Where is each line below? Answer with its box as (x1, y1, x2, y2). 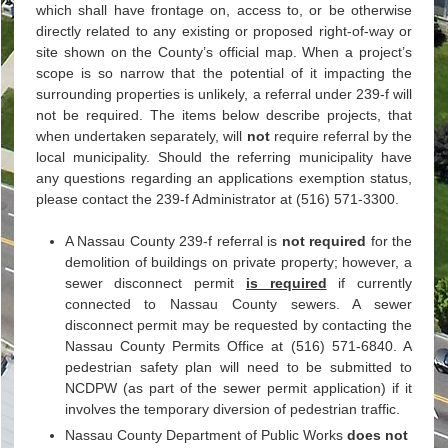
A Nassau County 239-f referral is (64, 232, 282, 249)
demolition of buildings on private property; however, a (64, 253, 413, 270)
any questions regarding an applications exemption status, (35, 170, 413, 187)
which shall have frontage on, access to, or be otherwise (35, 2, 413, 19)
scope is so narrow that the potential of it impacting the (35, 65, 413, 82)
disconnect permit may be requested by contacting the (64, 316, 413, 333)
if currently (326, 274, 413, 291)
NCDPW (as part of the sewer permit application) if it (64, 379, 413, 396)
